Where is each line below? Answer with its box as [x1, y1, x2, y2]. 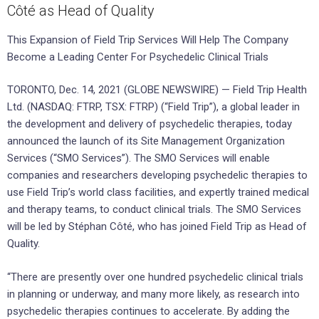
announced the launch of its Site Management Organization [7, 135, 285, 148]
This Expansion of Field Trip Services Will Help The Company [7, 33, 288, 46]
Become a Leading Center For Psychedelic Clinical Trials [7, 50, 268, 63]
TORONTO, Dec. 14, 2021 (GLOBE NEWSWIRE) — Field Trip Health [7, 83, 307, 97]
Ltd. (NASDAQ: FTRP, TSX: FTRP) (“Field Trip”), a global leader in [7, 100, 300, 114]
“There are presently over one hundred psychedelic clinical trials [7, 270, 303, 283]
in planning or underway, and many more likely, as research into [7, 287, 300, 300]
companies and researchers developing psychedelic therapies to [7, 169, 308, 182]
